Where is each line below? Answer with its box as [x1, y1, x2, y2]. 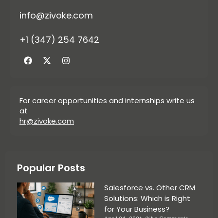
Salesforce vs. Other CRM [104, 182, 195, 193]
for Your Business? [104, 204, 169, 215]
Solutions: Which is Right [104, 193, 190, 204]
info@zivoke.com [19, 9, 93, 22]
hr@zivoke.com [19, 116, 74, 127]
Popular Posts [17, 161, 85, 175]
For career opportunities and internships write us [19, 95, 195, 106]
